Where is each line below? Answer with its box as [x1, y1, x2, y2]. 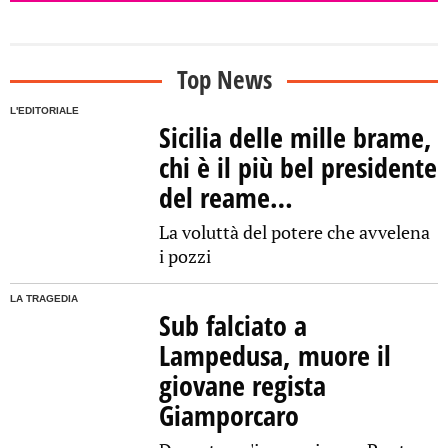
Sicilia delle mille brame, [159, 118, 433, 157]
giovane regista [159, 366, 327, 405]
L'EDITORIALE [10, 105, 79, 117]
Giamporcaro [159, 396, 300, 435]
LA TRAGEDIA [10, 293, 78, 305]
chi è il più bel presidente [159, 148, 438, 187]
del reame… [159, 178, 294, 217]
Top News [176, 62, 272, 97]
